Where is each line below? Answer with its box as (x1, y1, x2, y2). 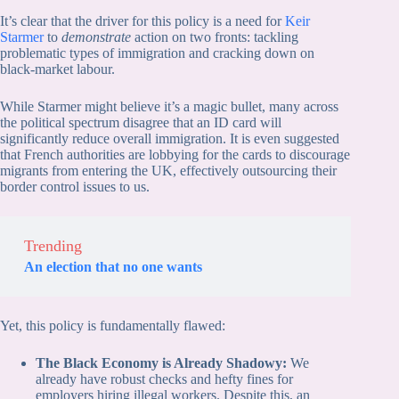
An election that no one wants (24, 259, 202, 275)
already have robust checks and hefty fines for (36, 371, 293, 387)
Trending (24, 237, 82, 256)
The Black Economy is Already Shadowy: (36, 355, 287, 371)
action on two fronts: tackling (131, 29, 298, 45)
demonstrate (61, 29, 131, 45)
